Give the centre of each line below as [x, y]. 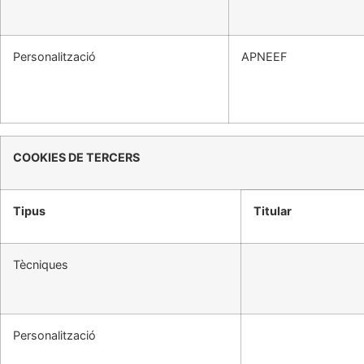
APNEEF [264, 57]
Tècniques [41, 265]
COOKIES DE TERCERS [76, 158]
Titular [273, 211]
